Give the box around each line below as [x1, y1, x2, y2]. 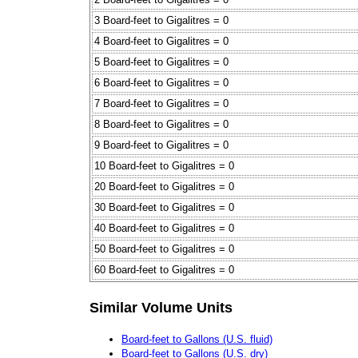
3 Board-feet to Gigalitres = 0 [94, 14, 229, 27]
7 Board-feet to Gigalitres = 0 [94, 97, 229, 110]
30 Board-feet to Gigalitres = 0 [94, 201, 234, 214]
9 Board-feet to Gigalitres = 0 [94, 139, 229, 152]
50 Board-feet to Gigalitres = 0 [94, 243, 234, 256]
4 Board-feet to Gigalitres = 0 [94, 35, 229, 48]
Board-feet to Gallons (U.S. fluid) [121, 332, 272, 345]
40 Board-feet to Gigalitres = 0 [94, 222, 234, 235]
